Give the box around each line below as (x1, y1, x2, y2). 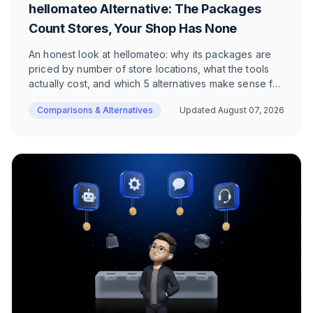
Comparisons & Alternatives (37, 104, 153, 115)
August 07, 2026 (218, 104, 284, 115)
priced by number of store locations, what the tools (29, 62, 270, 75)
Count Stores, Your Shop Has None (29, 20, 238, 36)
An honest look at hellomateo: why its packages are (29, 48, 271, 60)
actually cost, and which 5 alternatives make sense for (29, 77, 283, 89)
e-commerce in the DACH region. (29, 92, 184, 104)
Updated (180, 104, 218, 115)
